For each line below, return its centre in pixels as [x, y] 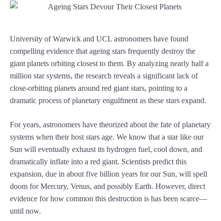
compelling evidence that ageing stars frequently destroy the [103, 51]
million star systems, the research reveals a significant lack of [104, 76]
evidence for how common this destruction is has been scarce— [109, 199]
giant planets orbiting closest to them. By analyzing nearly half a [109, 64]
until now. [25, 211]
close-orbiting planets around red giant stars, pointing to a [99, 88]
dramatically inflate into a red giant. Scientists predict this [98, 162]
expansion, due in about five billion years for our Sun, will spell [109, 174]
